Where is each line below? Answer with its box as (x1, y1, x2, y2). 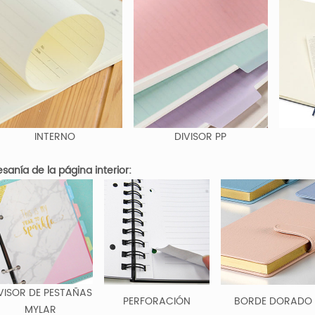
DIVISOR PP (174, 128, 227, 145)
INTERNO (34, 128, 76, 145)
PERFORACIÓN (122, 292, 191, 309)
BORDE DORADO (234, 292, 313, 309)
